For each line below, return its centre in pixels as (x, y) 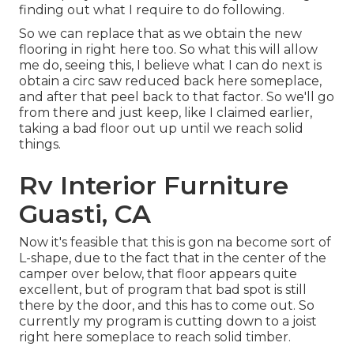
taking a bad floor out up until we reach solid (161, 129)
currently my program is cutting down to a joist (168, 322)
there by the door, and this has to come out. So (167, 306)
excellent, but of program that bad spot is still (163, 290)
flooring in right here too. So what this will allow (168, 50)
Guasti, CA (85, 214)
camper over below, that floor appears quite (158, 274)
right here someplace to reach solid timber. (155, 337)
